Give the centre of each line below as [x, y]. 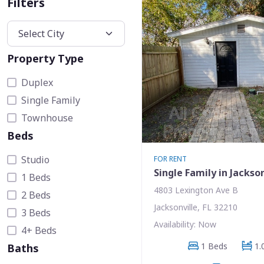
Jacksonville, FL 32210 [196, 207]
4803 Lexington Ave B [196, 190]
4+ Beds [39, 230]
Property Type [45, 58]
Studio [35, 159]
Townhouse [47, 118]
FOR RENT [170, 159]
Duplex [37, 82]
